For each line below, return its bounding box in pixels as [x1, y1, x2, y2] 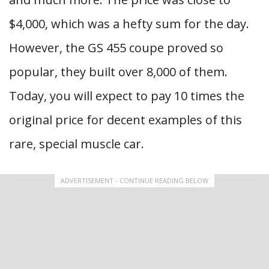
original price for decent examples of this [9, 112, 242, 128]
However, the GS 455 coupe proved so [9, 40, 223, 56]
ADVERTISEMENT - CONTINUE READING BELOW [61, 176, 208, 185]
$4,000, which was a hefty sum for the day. [9, 16, 249, 32]
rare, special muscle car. [9, 136, 144, 152]
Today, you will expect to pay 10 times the [9, 88, 244, 104]
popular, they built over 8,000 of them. [9, 64, 228, 80]
